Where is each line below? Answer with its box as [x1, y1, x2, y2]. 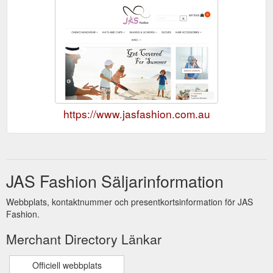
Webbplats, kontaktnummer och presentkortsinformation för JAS [6, 195, 253, 208]
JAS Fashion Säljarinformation [6, 168, 224, 193]
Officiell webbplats [32, 258, 102, 271]
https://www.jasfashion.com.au [63, 105, 210, 121]
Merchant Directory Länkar [6, 229, 161, 248]
